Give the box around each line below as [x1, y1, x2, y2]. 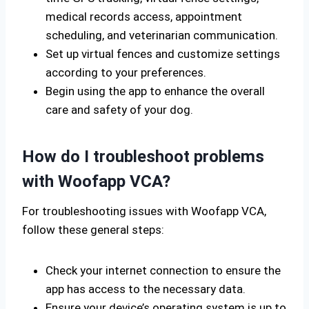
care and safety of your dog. [46, 103, 193, 117]
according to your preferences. [46, 66, 206, 79]
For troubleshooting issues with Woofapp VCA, [22, 204, 266, 218]
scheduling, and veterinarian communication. [46, 28, 278, 42]
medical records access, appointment [46, 10, 242, 23]
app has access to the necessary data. [46, 282, 246, 296]
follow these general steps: [22, 223, 164, 237]
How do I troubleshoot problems [22, 147, 264, 166]
